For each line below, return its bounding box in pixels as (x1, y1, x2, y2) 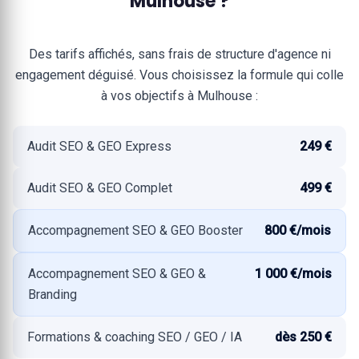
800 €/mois (264, 223, 331, 238)
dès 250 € (275, 329, 332, 345)
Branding (28, 287, 77, 302)
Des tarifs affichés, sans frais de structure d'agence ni (28, 46, 331, 62)
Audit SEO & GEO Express (27, 139, 171, 154)
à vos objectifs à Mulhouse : (101, 88, 258, 103)
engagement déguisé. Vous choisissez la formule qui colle (15, 67, 344, 83)
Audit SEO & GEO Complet (27, 180, 172, 196)
